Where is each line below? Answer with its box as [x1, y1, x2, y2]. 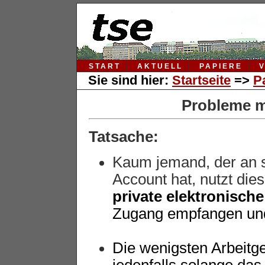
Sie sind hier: [88, 73, 172, 88]
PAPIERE [199, 62, 243, 70]
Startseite [172, 73, 231, 88]
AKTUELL [137, 62, 183, 70]
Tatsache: [89, 128, 159, 145]
